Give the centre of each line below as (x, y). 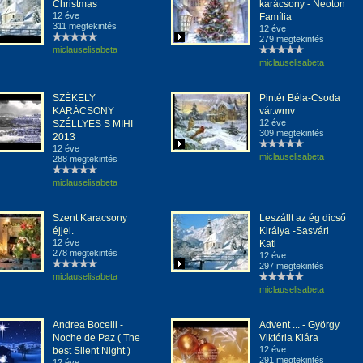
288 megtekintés (85, 159)
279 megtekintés (292, 39)
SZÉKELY (74, 98)
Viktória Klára (289, 338)
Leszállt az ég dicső (303, 218)
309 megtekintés (292, 133)
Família (275, 17)
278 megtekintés (85, 253)
